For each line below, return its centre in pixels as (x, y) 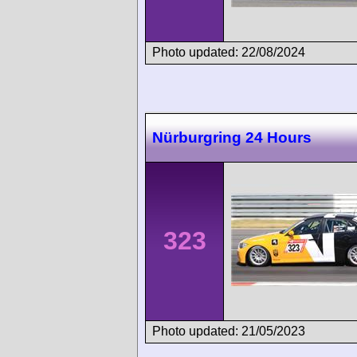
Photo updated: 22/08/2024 (229, 53)
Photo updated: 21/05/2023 (229, 331)
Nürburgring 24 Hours (232, 138)
